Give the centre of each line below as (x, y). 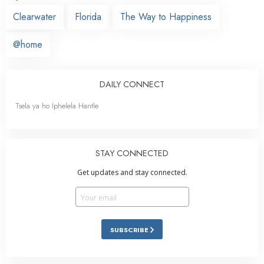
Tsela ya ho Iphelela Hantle (57, 105)
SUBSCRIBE (130, 230)
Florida (88, 16)
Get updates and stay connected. (132, 172)
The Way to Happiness (166, 16)
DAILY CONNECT (132, 84)
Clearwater (34, 16)
